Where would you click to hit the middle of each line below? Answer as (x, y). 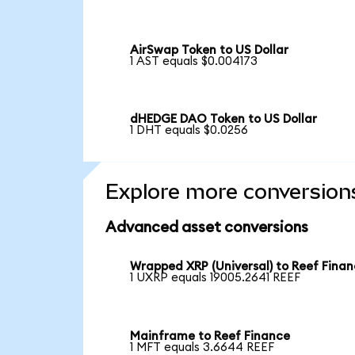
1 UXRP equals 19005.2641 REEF (216, 278)
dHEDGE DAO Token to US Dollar (224, 120)
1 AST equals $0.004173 (194, 61)
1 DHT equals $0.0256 (189, 131)
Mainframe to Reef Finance (210, 336)
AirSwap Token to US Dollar (210, 50)
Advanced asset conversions (206, 228)
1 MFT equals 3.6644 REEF (202, 347)
